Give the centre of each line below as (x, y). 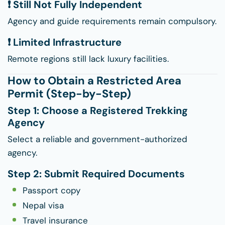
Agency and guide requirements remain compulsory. (112, 21)
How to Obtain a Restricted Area (94, 81)
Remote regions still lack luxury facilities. (88, 59)
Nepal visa (43, 206)
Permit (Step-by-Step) (69, 94)
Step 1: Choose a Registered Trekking (98, 111)
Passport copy (51, 191)
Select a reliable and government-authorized (97, 139)
